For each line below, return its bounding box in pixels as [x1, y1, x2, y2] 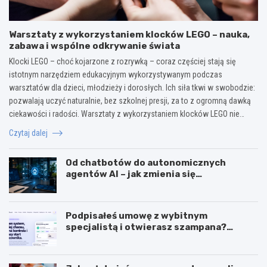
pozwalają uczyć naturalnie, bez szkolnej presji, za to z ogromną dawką [9, 95, 251, 105]
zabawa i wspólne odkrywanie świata [9, 40, 180, 51]
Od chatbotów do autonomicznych [66, 157, 226, 168]
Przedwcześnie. [66, 232, 139, 244]
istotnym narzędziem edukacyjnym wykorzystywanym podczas [9, 69, 222, 79]
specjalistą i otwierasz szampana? [66, 221, 226, 232]
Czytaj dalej [9, 128, 49, 138]
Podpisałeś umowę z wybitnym [66, 210, 207, 221]
